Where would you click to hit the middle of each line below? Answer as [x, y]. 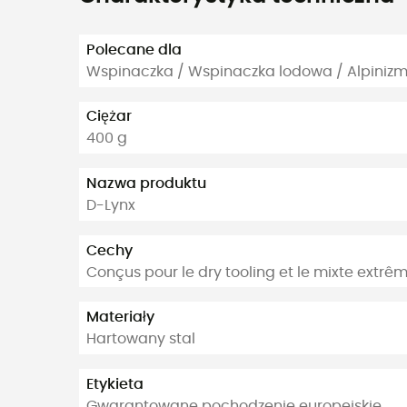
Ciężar [109, 117]
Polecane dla [134, 50]
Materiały [120, 318]
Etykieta [115, 384]
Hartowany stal [141, 339]
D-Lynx [111, 205]
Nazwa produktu [146, 183]
